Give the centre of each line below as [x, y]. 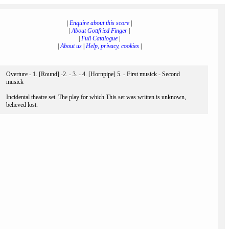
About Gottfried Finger [99, 31]
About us [71, 46]
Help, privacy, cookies [112, 46]
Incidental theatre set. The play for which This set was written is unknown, [96, 97]
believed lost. [22, 105]
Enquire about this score [99, 23]
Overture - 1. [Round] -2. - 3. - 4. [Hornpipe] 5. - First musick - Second [93, 74]
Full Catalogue [99, 38]
